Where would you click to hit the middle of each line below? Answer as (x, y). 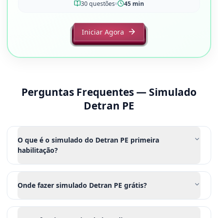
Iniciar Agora (103, 32)
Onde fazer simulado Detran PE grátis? (82, 185)
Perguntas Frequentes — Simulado (109, 92)
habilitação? (38, 150)
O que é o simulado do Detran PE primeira (88, 140)
